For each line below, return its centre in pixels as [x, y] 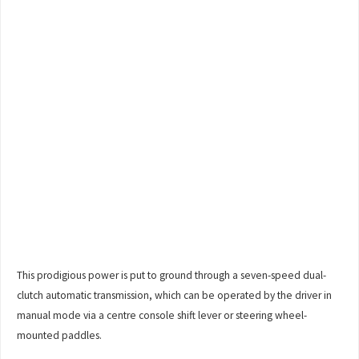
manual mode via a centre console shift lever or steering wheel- [162, 316]
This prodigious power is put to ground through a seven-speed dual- [172, 276]
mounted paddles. [60, 336]
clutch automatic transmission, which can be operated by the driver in [175, 296]
